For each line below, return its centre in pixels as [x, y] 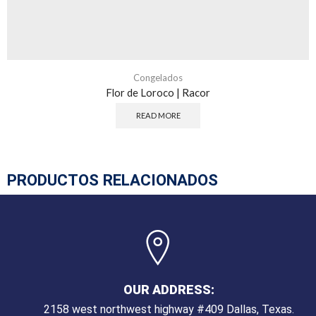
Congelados [158, 77]
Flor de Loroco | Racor [158, 92]
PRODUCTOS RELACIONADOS [113, 180]
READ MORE [158, 116]
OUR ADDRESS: [169, 290]
